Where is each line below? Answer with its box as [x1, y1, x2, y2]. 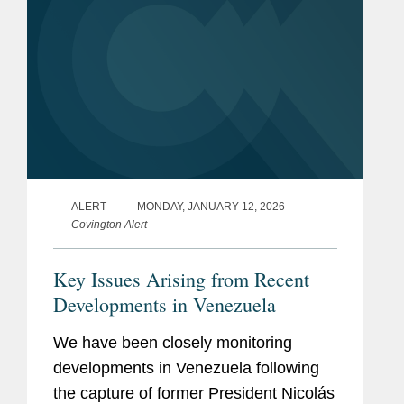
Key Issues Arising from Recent [53, 266, 309, 293]
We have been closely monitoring [53, 334, 292, 353]
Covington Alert [71, 218, 147, 232]
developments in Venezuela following [53, 359, 319, 378]
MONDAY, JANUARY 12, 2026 [137, 200, 285, 214]
